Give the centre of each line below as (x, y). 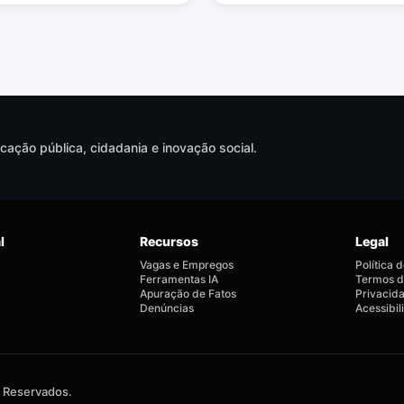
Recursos (170, 241)
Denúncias (167, 308)
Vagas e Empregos (187, 265)
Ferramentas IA (179, 279)
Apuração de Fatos (188, 294)
